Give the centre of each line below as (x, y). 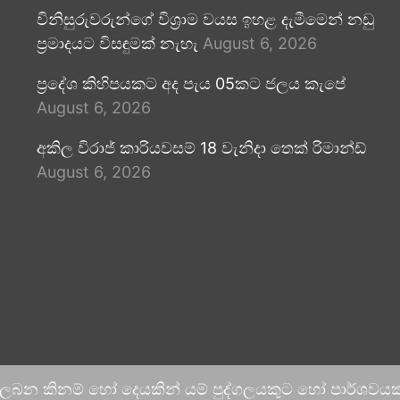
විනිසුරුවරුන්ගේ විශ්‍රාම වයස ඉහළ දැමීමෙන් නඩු (205, 19)
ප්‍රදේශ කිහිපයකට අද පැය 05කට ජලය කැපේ (191, 83)
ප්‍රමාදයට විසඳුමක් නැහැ (117, 43)
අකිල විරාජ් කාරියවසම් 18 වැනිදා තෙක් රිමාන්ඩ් (201, 148)
